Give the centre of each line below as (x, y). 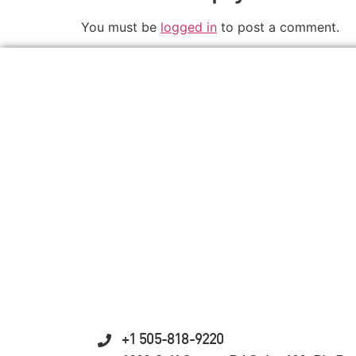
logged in (189, 27)
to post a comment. (278, 27)
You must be (121, 27)
